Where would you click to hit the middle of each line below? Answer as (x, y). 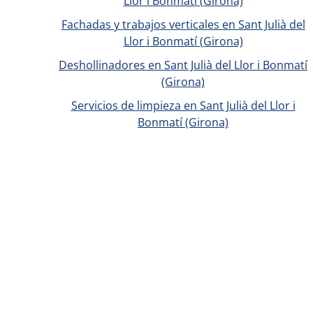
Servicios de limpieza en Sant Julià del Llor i (183, 105)
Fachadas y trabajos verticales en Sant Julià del (183, 24)
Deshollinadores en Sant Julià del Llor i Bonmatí (183, 65)
